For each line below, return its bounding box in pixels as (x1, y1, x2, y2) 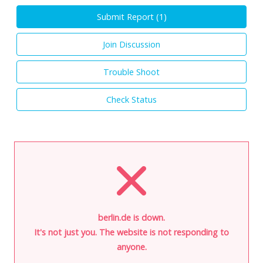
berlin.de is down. (98, 211, 165, 223)
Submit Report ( (96, 11, 159, 22)
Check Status (106, 93, 157, 105)
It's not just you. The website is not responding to (34, 226, 229, 238)
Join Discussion (103, 38, 160, 50)
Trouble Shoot (103, 66, 160, 77)
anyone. (116, 241, 147, 252)
